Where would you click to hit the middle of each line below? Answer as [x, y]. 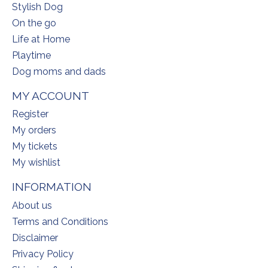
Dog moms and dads [59, 71]
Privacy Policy [43, 254]
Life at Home [41, 39]
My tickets [35, 147]
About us [32, 205]
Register [30, 114]
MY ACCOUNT [51, 95]
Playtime [31, 55]
